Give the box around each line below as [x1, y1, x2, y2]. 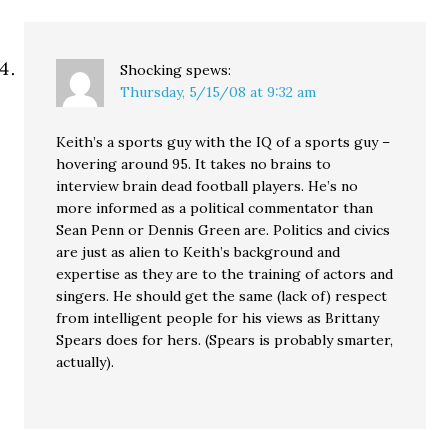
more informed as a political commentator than [56, 199, 374, 217]
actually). [56, 353, 115, 371]
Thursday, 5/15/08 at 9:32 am [120, 83, 317, 101]
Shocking [120, 61, 183, 79]
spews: [186, 61, 232, 79]
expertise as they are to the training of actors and [56, 265, 394, 283]
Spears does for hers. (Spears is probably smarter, [56, 331, 394, 349]
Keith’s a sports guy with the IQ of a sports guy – [56, 133, 391, 151]
